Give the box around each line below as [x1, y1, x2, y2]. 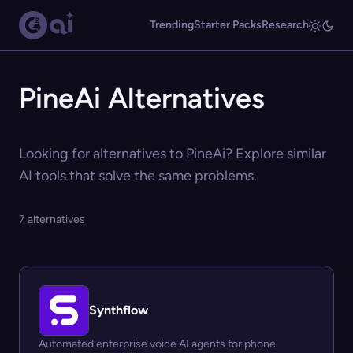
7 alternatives [19, 213, 85, 226]
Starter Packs [194, 18, 262, 32]
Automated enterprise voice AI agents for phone [39, 337, 276, 351]
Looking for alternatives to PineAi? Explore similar [19, 145, 326, 162]
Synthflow [89, 303, 148, 318]
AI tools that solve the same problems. [19, 167, 257, 184]
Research [262, 18, 309, 32]
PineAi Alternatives [19, 81, 265, 115]
